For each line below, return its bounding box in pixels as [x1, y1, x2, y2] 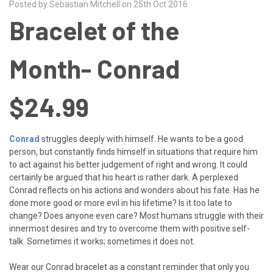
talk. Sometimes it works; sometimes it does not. [9, 236, 195, 247]
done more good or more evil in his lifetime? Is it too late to [9, 198, 232, 208]
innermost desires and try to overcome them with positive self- [9, 224, 250, 234]
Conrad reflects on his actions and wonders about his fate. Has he [9, 185, 260, 196]
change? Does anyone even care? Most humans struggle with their [9, 211, 264, 221]
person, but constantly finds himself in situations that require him [9, 147, 258, 157]
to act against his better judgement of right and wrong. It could [9, 160, 247, 170]
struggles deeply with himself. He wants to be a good [40, 134, 243, 144]
